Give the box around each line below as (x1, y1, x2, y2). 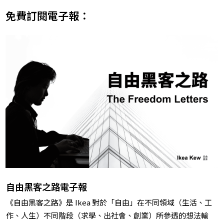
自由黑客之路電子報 (6, 180, 87, 193)
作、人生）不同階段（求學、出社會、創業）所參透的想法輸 (6, 210, 208, 221)
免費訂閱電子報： (5, 8, 89, 23)
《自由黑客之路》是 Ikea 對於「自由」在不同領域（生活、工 (6, 197, 212, 208)
